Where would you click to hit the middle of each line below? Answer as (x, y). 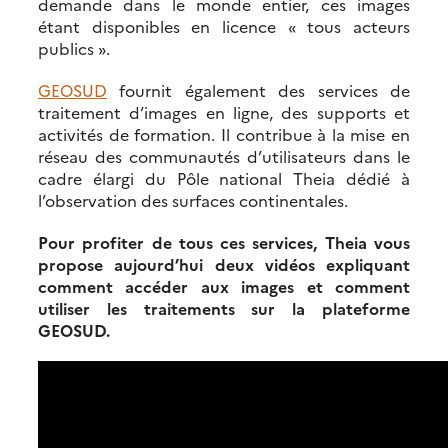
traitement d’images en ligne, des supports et (224, 111)
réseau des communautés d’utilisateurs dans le (224, 155)
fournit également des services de (258, 89)
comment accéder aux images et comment (224, 285)
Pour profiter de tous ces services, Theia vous (224, 241)
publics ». (74, 47)
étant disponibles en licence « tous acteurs (224, 25)
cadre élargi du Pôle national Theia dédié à (224, 177)
